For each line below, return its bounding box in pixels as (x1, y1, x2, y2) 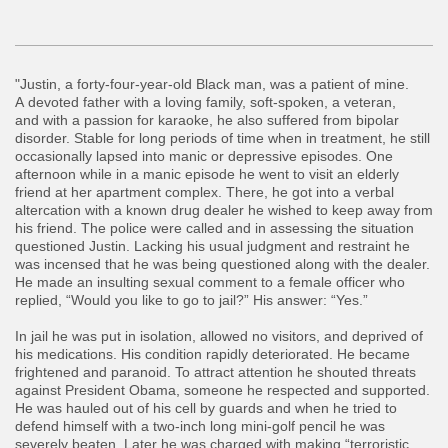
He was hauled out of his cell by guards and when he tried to (15, 400, 397, 417)
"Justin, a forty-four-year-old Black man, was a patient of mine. (15, 76, 409, 93)
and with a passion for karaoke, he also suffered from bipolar (15, 112, 399, 129)
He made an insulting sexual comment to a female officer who (15, 274, 405, 291)
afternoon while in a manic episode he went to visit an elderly (15, 166, 399, 183)
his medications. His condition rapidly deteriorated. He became (15, 346, 410, 363)
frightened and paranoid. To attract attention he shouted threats (15, 364, 416, 381)
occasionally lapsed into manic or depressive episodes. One (15, 148, 393, 165)
